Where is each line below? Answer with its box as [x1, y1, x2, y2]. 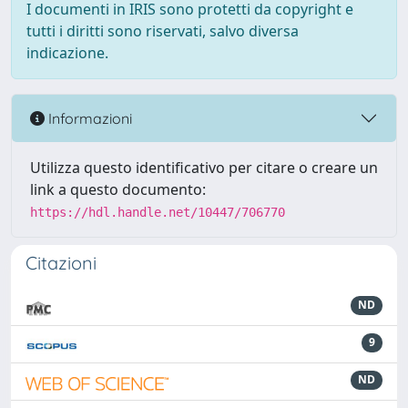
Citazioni [25, 251, 97, 275]
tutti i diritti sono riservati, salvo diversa [26, 21, 299, 42]
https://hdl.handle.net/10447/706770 [30, 205, 285, 220]
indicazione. [26, 43, 108, 64]
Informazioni [45, 108, 132, 127]
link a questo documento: [30, 179, 206, 200]
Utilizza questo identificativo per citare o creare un [30, 158, 378, 178]
